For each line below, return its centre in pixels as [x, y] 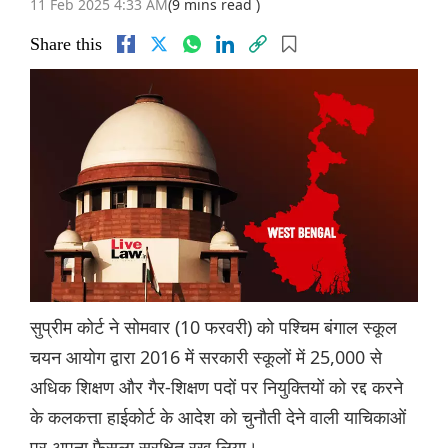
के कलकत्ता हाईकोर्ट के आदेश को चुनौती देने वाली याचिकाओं [218, 417]
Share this [66, 44]
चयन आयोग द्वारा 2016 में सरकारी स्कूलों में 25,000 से [206, 357]
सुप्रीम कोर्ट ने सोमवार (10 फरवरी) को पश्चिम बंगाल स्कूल [213, 327]
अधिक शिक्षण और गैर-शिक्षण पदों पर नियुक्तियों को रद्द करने [216, 387]
